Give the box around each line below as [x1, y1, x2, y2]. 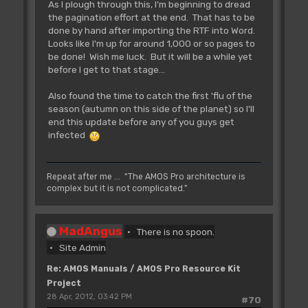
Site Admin [59, 241, 107, 253]
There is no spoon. [137, 225, 215, 237]
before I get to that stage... [47, 64, 165, 76]
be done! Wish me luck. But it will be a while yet [47, 51, 252, 63]
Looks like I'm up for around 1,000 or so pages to [47, 38, 255, 49]
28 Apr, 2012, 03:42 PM [46, 291, 132, 301]
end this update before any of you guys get [47, 116, 234, 128]
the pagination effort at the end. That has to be [47, 12, 255, 23]
